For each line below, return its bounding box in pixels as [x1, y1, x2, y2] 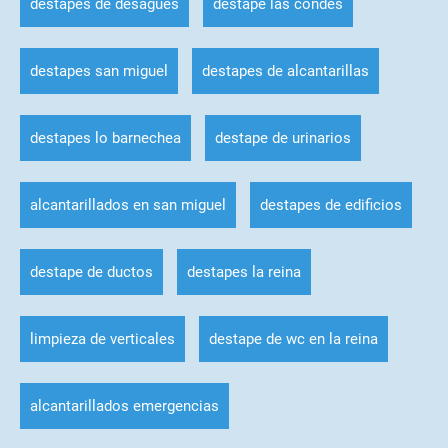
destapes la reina [186, 262, 301, 281]
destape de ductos [29, 262, 153, 281]
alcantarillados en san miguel [29, 195, 226, 214]
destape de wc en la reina [208, 329, 378, 348]
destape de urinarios [214, 128, 351, 147]
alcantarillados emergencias [29, 396, 219, 415]
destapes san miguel [29, 61, 168, 80]
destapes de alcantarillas [201, 61, 369, 80]
